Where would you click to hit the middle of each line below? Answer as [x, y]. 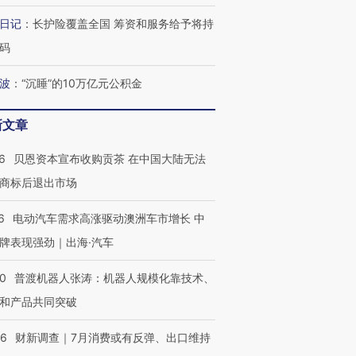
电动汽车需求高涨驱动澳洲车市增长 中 [109, 218]
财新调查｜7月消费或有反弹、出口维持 [113, 337]
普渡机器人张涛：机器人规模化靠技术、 [114, 278]
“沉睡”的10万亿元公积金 [82, 83]
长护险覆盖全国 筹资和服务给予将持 [123, 23]
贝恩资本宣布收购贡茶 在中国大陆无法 [110, 159]
